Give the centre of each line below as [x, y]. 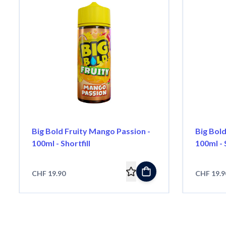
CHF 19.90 [48, 173]
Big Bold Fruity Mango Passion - [91, 131]
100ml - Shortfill [61, 143]
